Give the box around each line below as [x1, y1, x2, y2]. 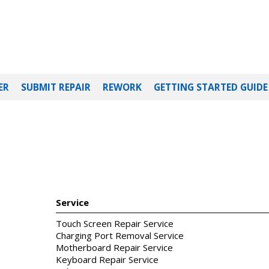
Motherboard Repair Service [56, 241, 173, 254]
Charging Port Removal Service [56, 229, 184, 242]
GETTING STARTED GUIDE [154, 80, 268, 94]
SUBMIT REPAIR [21, 80, 91, 94]
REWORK [103, 80, 142, 94]
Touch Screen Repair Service [56, 217, 174, 230]
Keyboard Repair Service [56, 253, 159, 266]
